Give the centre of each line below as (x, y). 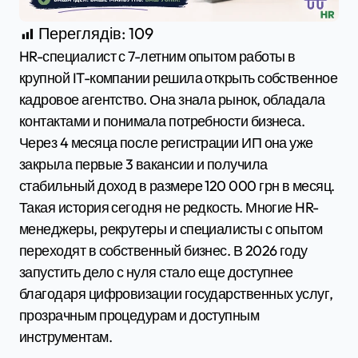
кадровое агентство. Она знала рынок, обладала (172, 100)
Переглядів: (82, 34)
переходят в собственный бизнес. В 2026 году (163, 251)
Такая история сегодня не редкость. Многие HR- (169, 208)
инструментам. (66, 337)
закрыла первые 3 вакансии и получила (143, 165)
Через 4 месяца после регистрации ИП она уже (166, 143)
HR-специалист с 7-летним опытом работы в (24, 57)
